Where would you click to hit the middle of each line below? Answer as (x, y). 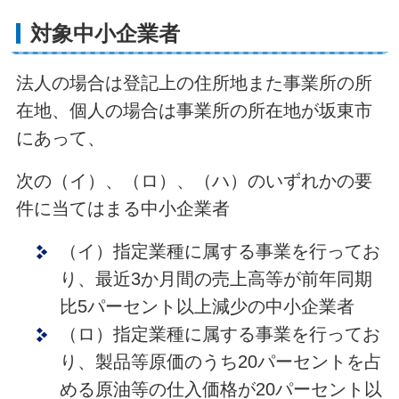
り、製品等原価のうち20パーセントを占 (220, 361)
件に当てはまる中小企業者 (122, 208)
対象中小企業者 (106, 33)
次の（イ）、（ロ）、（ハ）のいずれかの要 (194, 180)
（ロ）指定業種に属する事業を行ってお (220, 334)
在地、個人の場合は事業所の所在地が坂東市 (194, 110)
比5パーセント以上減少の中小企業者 (207, 306)
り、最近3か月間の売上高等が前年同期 (216, 278)
